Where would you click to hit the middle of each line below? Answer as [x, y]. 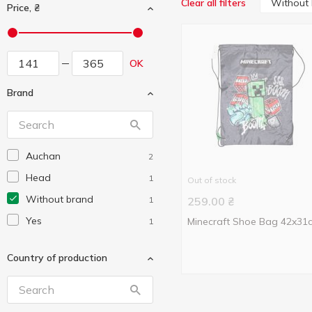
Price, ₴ [23, 8]
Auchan [43, 156]
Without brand [60, 199]
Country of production [57, 258]
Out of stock [212, 180]
